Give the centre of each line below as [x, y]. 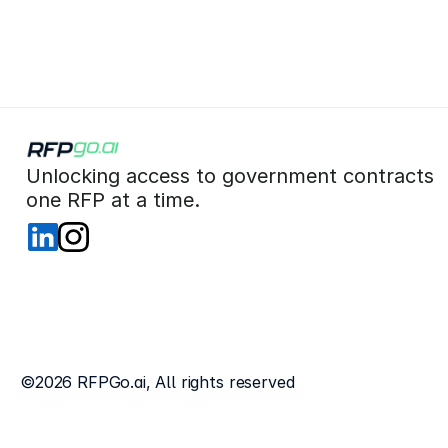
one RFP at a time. [116, 200]
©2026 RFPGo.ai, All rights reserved [157, 382]
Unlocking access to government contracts [236, 176]
